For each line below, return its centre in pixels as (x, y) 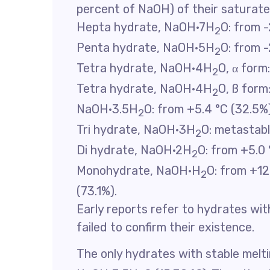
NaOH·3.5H (107, 109)
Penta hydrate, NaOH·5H (146, 47)
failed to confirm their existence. (165, 227)
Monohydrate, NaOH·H (139, 170)
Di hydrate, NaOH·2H (134, 150)
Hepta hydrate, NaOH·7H (146, 27)
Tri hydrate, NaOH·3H (136, 129)
